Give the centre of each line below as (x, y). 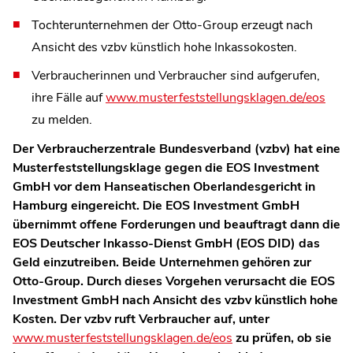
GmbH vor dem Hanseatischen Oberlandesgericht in (164, 186)
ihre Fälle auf (69, 97)
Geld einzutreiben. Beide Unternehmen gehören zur (162, 262)
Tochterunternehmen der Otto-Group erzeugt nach (172, 25)
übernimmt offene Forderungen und (118, 224)
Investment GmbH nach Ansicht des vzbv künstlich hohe (175, 300)
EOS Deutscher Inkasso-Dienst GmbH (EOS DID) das (166, 243)
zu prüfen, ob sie (282, 338)
